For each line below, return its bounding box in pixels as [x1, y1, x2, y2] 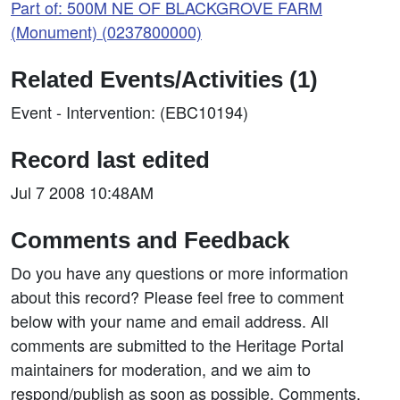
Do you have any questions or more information [11, 261, 348, 284]
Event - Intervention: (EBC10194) [11, 100, 248, 123]
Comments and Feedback [11, 228, 289, 253]
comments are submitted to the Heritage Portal [11, 333, 344, 356]
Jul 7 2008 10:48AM [11, 180, 154, 204]
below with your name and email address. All [11, 309, 329, 332]
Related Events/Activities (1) [11, 67, 318, 92]
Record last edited [11, 147, 210, 172]
